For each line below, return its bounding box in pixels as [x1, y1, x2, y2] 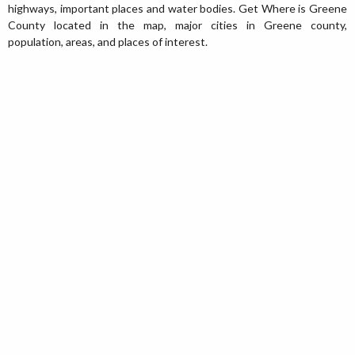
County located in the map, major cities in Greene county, [8, 18, 347, 32]
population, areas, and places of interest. [8, 35, 208, 48]
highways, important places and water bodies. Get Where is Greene [8, 2, 347, 15]
